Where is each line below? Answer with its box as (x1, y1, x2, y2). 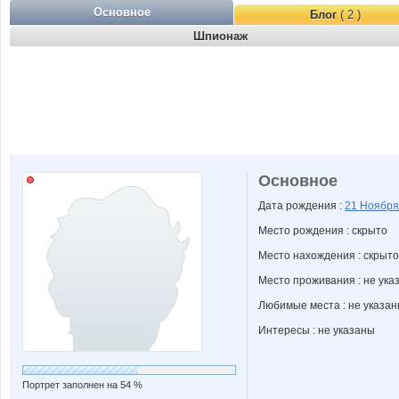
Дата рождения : (258, 199, 345, 212)
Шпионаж (192, 29, 248, 43)
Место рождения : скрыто (258, 224, 387, 237)
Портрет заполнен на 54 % (22, 379, 142, 390)
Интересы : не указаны (258, 324, 375, 337)
